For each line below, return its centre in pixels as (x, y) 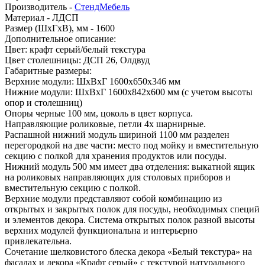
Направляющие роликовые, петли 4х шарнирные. (105, 124)
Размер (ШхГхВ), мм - (50, 28)
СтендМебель (102, 7)
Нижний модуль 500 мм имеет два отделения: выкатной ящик (130, 166)
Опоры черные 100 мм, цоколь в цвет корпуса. (99, 113)
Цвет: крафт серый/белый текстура (75, 49)
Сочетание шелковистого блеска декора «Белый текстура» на (128, 251)
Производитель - (40, 7)
